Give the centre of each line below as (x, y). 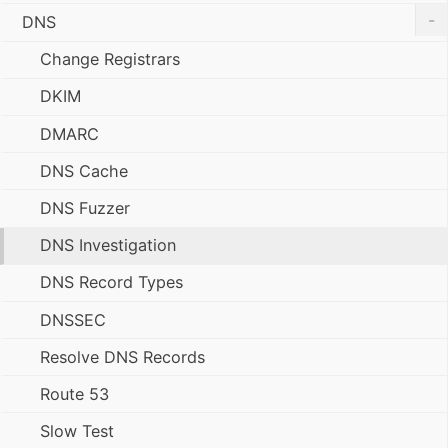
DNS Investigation (108, 245)
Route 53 (74, 393)
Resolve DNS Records (122, 356)
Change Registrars (110, 59)
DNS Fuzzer (85, 207)
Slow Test (77, 431)
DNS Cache (84, 170)
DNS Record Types (111, 282)
